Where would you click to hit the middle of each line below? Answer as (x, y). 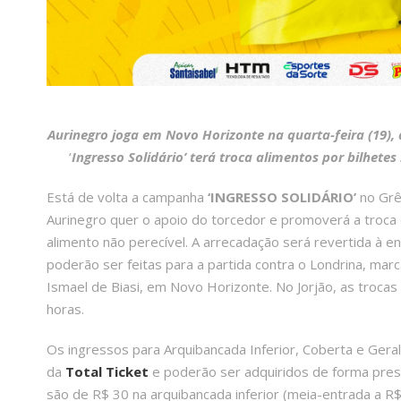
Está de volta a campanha (127, 197)
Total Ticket (107, 372)
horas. (65, 309)
